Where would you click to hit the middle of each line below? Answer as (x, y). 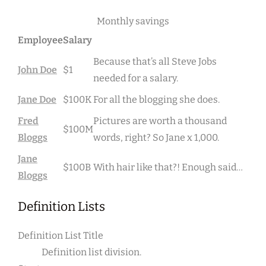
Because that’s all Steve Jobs (155, 62)
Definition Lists (61, 207)
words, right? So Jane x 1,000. (156, 138)
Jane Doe (37, 100)
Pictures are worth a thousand (160, 121)
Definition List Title (61, 236)
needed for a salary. (136, 78)
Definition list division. (91, 252)
